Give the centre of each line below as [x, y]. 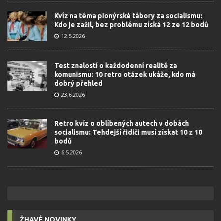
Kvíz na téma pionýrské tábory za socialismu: [128, 16]
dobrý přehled [78, 84]
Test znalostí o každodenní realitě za [116, 66]
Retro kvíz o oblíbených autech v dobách [122, 124]
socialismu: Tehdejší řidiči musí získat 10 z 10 [128, 132]
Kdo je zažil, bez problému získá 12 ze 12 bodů [131, 25]
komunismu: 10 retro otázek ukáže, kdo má [125, 75]
